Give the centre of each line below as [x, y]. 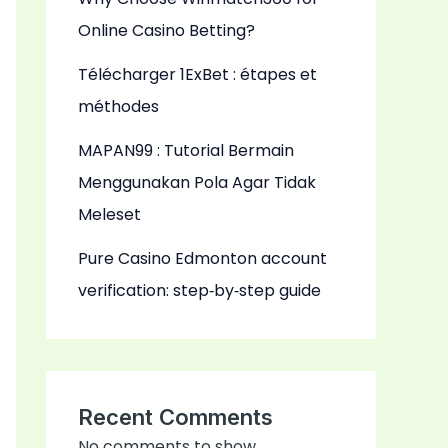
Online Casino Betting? [166, 31]
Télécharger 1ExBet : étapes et [197, 75]
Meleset [109, 215]
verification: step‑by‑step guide [199, 291]
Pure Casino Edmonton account [202, 259]
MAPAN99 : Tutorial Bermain [186, 151]
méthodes [118, 107]
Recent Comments [175, 417]
